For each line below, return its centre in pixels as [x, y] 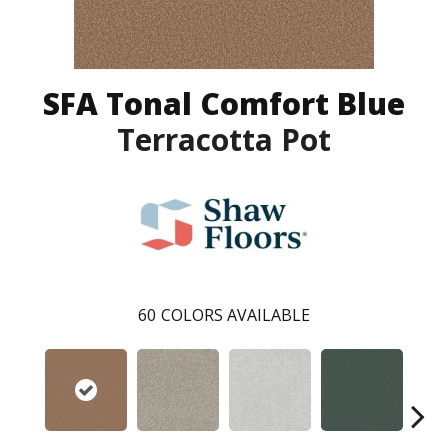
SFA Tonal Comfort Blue [224, 103]
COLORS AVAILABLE [235, 314]
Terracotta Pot [224, 139]
